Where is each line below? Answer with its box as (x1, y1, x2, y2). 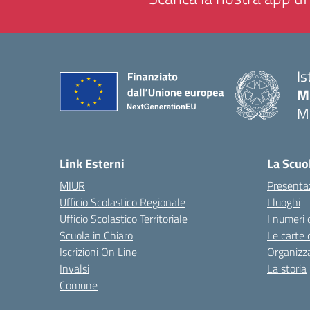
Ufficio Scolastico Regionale (60, 194, 185, 210)
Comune (60, 277, 98, 293)
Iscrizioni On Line (60, 244, 137, 260)
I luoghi (267, 194, 300, 210)
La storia (267, 260, 307, 277)
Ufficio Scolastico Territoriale (60, 210, 188, 227)
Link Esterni (60, 154, 125, 173)
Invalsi (60, 260, 89, 277)
